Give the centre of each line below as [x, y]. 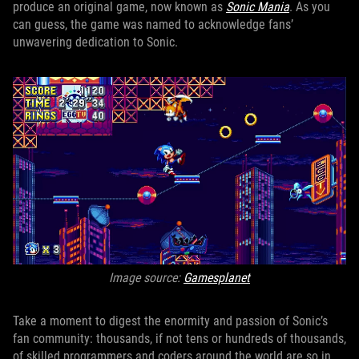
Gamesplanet [217, 278]
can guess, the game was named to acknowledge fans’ [153, 24]
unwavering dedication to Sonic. [95, 42]
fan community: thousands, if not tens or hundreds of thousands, [179, 339]
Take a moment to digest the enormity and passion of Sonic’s [170, 321]
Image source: [146, 278]
